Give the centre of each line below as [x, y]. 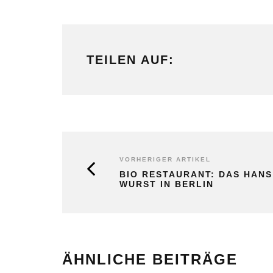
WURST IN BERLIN [167, 184]
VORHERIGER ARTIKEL [165, 160]
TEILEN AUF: [130, 60]
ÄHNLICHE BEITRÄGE [150, 260]
